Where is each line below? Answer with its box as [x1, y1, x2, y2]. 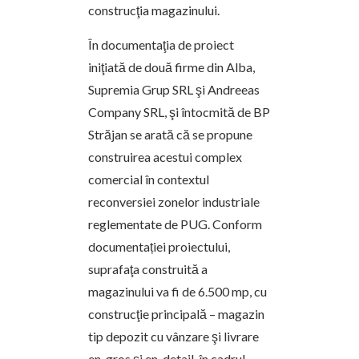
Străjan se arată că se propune [88, 127, 252, 142]
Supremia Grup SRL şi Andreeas [88, 82, 260, 97]
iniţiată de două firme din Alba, [88, 59, 255, 75]
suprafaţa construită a [88, 261, 208, 276]
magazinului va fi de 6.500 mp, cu [88, 284, 267, 299]
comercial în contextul [88, 171, 209, 187]
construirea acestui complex [88, 149, 242, 164]
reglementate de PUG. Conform [88, 216, 262, 232]
